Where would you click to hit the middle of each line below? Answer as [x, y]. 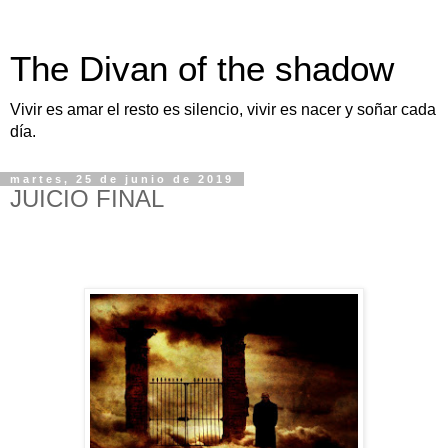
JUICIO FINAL [87, 198]
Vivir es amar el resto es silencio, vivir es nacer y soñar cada [223, 109]
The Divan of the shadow [202, 69]
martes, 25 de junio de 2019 [122, 179]
